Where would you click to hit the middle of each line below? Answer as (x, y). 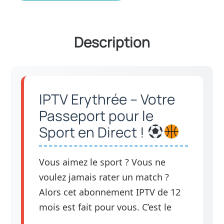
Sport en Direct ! (93, 132)
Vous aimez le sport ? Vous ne (102, 162)
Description (112, 42)
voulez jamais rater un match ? (104, 177)
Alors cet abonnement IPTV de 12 (110, 192)
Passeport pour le (96, 115)
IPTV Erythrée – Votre (107, 99)
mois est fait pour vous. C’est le (105, 207)
